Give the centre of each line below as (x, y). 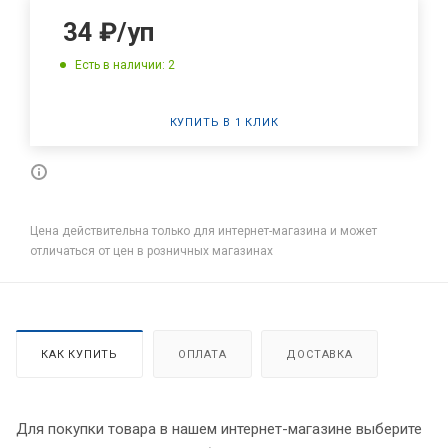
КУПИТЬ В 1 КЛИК (224, 122)
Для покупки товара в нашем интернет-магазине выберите (219, 428)
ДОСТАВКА (319, 354)
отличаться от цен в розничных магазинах (151, 250)
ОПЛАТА (202, 354)
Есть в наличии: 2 (125, 64)
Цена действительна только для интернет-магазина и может (203, 230)
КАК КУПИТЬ (79, 354)
